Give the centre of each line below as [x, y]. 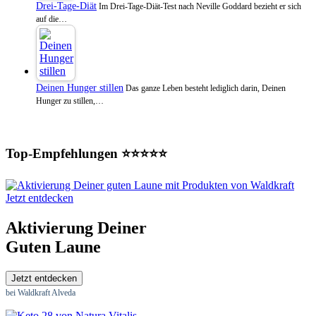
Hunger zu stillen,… [70, 101]
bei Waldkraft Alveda [41, 293]
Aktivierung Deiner [76, 228]
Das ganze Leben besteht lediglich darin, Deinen [205, 88]
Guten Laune [53, 247]
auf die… [51, 19]
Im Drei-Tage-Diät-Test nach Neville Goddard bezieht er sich [199, 6]
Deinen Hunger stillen [80, 88]
